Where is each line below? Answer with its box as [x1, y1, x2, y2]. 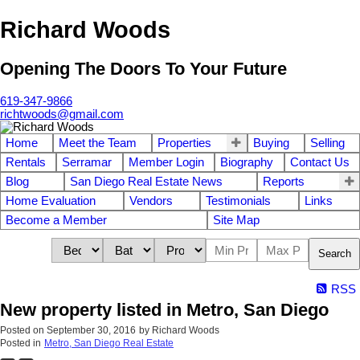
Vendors [129, 194, 173, 207]
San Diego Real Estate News [69, 174, 223, 188]
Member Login [128, 155, 204, 169]
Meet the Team [59, 136, 137, 149]
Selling [309, 136, 345, 149]
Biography [220, 155, 274, 169]
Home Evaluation [6, 194, 96, 207]
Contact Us [289, 155, 350, 169]
